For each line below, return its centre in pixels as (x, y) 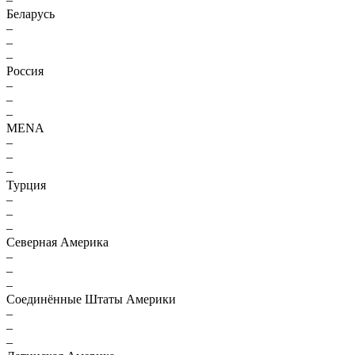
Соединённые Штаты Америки (91, 299)
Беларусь (31, 14)
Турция (26, 185)
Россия (25, 71)
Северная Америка (57, 242)
